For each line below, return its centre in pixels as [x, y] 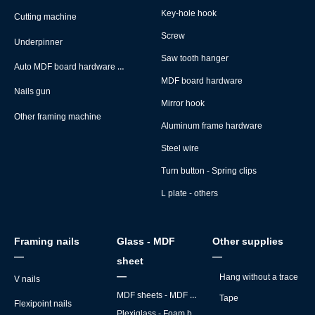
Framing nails [47, 241]
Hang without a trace [259, 277]
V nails [27, 279]
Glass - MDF [146, 241]
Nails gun [32, 92]
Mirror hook [183, 103]
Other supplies [248, 241]
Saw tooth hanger [195, 58]
